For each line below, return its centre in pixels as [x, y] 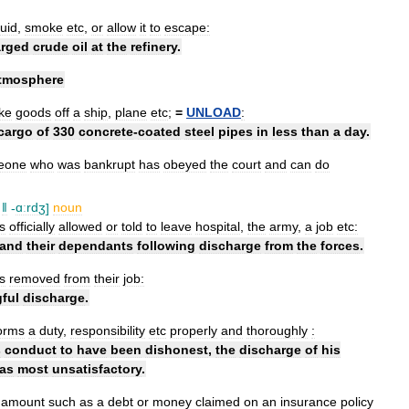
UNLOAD [214, 112]
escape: [187, 27]
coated [159, 131]
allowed [80, 227]
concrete [106, 131]
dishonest [177, 350]
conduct [31, 350]
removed [35, 279]
